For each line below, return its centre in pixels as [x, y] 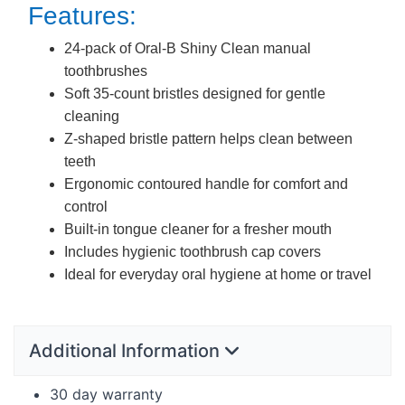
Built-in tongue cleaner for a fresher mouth [198, 230]
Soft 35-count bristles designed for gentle [195, 94]
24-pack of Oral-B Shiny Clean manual [188, 49]
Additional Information [127, 351]
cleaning [92, 117]
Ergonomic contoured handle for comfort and [206, 184]
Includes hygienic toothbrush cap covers [193, 252]
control [86, 207]
